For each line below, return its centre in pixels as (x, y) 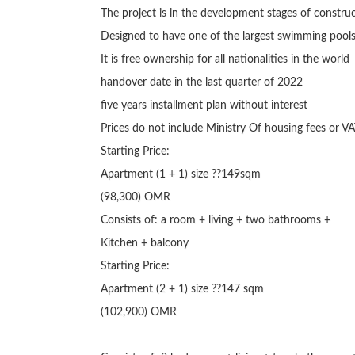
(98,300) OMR (135, 197)
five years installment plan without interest (204, 105)
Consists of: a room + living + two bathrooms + (215, 220)
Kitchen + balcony (144, 243)
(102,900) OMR (138, 312)
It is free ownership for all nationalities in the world (225, 59)
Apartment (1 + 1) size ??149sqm (180, 174)
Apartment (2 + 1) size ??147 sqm (182, 289)
